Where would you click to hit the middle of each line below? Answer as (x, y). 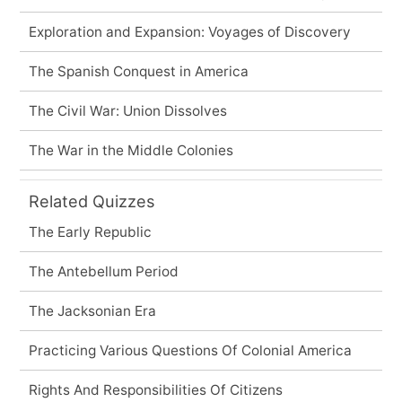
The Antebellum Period (103, 271)
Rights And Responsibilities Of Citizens (155, 389)
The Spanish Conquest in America (138, 71)
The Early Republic (90, 232)
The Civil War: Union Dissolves (127, 110)
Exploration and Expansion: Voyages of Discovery (189, 31)
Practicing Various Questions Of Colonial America (190, 350)
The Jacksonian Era (92, 310)
